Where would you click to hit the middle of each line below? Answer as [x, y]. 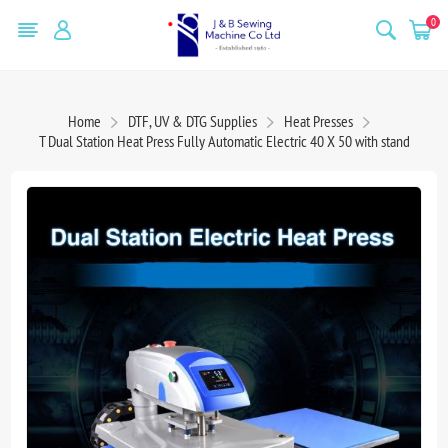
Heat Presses [318, 120]
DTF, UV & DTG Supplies [192, 120]
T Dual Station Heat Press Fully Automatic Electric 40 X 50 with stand [224, 140]
